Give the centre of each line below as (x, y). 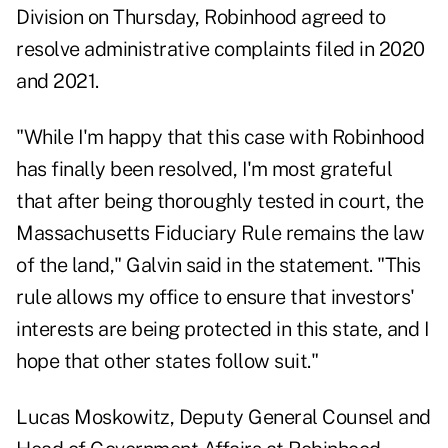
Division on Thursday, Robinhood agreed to (201, 17)
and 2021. (57, 81)
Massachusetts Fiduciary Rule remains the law (220, 233)
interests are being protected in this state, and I (222, 329)
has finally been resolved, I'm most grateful (204, 169)
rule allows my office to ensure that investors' (215, 297)
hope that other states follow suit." (167, 361)
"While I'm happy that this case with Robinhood (220, 137)
